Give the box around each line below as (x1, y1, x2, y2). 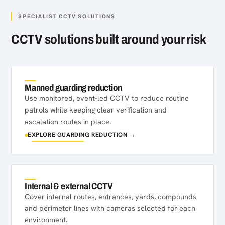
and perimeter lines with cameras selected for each (25, 203, 195, 213)
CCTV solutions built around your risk (11, 32, 206, 46)
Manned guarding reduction (25, 83, 122, 93)
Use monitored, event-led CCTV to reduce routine (25, 93, 189, 103)
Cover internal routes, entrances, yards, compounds (25, 192, 196, 201)
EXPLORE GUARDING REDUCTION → (28, 131, 136, 139)
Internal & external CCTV (25, 181, 113, 191)
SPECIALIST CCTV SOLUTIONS (18, 13, 116, 19)
